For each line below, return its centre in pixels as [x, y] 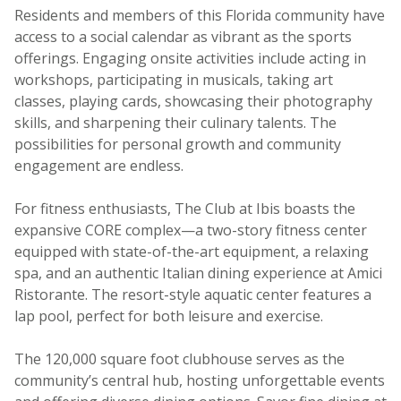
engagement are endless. [99, 166]
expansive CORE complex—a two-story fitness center [191, 230]
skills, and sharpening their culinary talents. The [175, 123]
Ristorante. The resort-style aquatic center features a [193, 295]
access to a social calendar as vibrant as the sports [183, 37]
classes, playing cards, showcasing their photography [193, 102]
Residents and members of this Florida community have [200, 16]
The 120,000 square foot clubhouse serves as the [179, 359]
